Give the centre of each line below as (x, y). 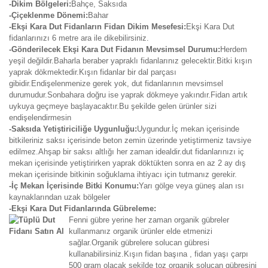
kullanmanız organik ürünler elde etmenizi (141, 231)
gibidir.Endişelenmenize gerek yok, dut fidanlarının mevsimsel (116, 83)
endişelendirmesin (40, 118)
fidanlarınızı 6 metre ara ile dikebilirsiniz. (79, 38)
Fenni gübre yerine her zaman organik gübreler (149, 220)
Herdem (234, 49)
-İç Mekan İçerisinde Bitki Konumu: (74, 186)
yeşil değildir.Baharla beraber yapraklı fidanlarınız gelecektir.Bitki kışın (130, 61)
